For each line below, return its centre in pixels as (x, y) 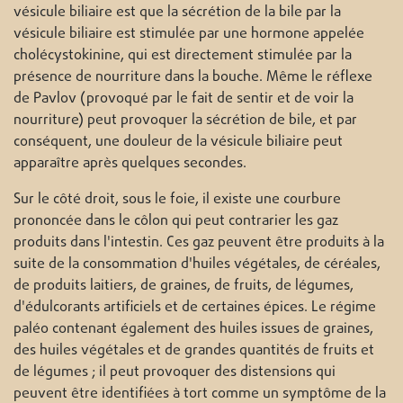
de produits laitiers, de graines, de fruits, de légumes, (184, 287)
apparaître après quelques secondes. (130, 164)
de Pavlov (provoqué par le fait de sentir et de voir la (184, 99)
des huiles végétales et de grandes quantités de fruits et (194, 351)
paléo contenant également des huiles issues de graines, (193, 330)
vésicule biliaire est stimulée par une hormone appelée (189, 35)
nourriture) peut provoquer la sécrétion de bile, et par (185, 121)
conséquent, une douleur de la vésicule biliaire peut (178, 143)
